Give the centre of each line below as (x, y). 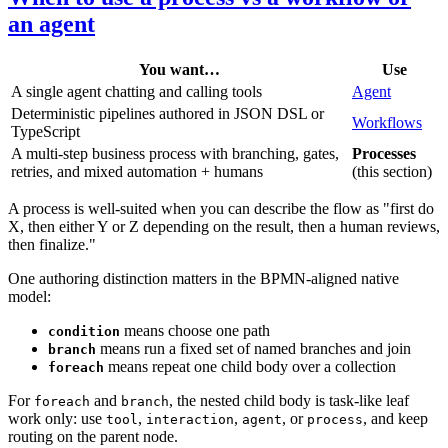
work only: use (57, 418)
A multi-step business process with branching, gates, (175, 153)
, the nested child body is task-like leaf (289, 400)
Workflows (387, 122)
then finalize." (52, 244)
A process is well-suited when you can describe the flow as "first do (221, 208)
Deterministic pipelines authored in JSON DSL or (167, 113)
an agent (51, 24)
